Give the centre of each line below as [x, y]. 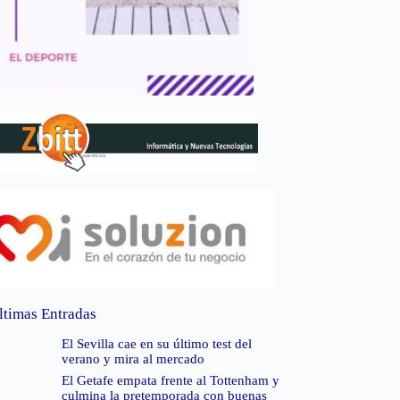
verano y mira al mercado [133, 359]
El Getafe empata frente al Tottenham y [170, 381]
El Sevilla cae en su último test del [156, 344]
